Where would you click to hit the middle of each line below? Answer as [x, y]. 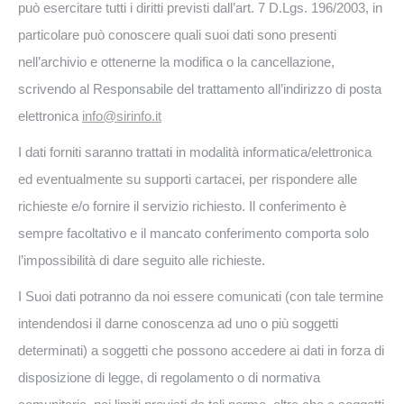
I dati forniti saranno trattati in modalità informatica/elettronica [195, 152]
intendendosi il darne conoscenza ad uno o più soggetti [178, 323]
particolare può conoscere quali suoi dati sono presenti [177, 35]
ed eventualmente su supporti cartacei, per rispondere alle [188, 179]
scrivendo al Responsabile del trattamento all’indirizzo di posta [200, 89]
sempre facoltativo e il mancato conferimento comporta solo [193, 233]
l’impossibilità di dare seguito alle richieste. [142, 260]
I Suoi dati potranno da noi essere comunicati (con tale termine [201, 296]
